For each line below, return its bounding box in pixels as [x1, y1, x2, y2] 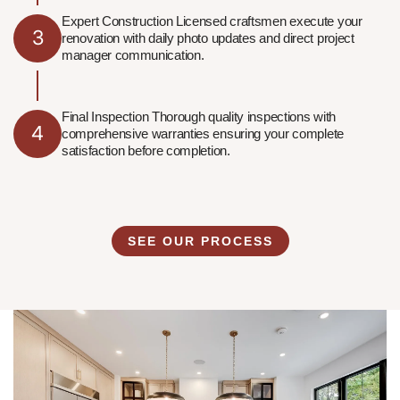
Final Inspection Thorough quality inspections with [62, 109, 336, 125]
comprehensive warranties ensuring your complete [62, 126, 344, 142]
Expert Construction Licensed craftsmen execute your [62, 13, 362, 29]
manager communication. [62, 47, 204, 63]
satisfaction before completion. [62, 143, 230, 159]
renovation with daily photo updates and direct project [62, 30, 354, 46]
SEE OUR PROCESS [127, 234, 273, 249]
